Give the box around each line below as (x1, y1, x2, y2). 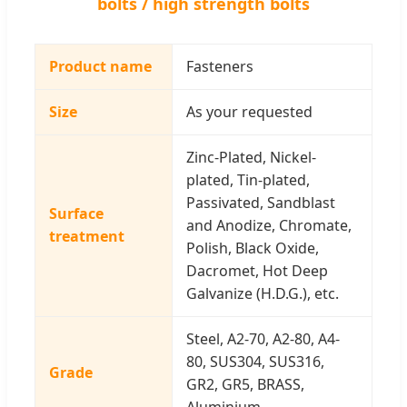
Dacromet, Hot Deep (186, 260, 328, 281)
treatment (49, 225, 124, 246)
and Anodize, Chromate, (186, 214, 352, 235)
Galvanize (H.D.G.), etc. (186, 283, 339, 303)
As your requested (186, 101, 313, 122)
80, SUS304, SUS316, (186, 351, 324, 372)
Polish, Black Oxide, (186, 237, 319, 258)
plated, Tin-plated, (186, 169, 310, 190)
